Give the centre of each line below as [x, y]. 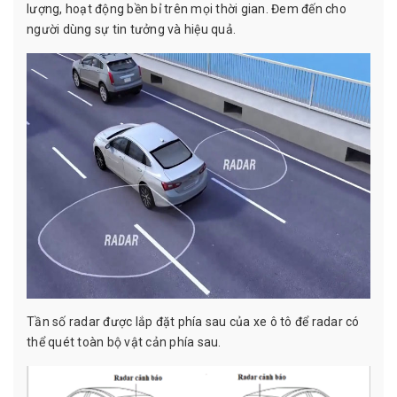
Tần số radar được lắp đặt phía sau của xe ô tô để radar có [193, 321]
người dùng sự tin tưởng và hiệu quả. [131, 29]
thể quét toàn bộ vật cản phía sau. [125, 342]
